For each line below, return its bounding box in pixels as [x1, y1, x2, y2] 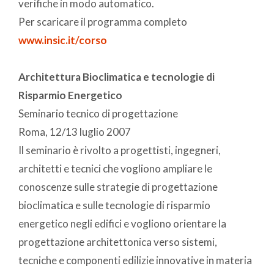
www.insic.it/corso [18, 33, 107, 46]
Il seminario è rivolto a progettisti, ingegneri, [18, 143, 221, 157]
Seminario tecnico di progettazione [18, 106, 178, 120]
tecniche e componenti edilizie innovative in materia [18, 253, 252, 267]
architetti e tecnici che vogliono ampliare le [18, 161, 212, 175]
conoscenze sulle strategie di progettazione [18, 180, 218, 193]
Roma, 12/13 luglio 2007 [18, 125, 131, 138]
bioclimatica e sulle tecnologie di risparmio [18, 198, 210, 212]
